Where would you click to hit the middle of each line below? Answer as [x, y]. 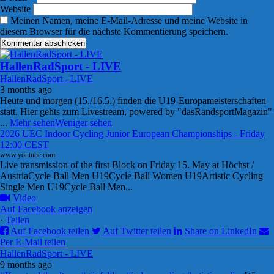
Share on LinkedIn [221, 231]
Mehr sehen [32, 123]
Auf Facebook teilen [50, 231]
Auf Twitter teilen [137, 231]
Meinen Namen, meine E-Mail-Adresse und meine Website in [129, 20]
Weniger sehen [83, 123]
